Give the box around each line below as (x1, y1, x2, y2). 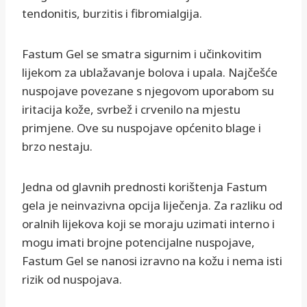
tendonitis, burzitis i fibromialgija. (22, 5, 202, 22)
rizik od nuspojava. (22, 271, 122, 288)
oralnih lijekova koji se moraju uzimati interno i (22, 216, 275, 232)
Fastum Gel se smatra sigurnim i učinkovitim (22, 46, 262, 62)
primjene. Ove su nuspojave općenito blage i (22, 120, 261, 136)
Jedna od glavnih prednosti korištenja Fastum (22, 179, 267, 195)
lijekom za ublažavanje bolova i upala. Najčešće (22, 64, 278, 81)
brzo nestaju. (22, 138, 93, 155)
